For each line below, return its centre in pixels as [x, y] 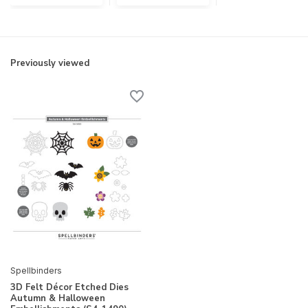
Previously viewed [50, 64]
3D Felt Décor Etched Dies [69, 287]
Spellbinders [36, 270]
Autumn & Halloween [58, 298]
